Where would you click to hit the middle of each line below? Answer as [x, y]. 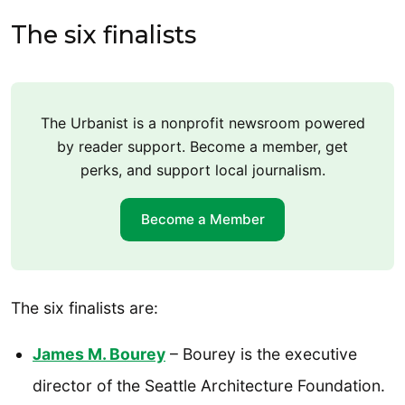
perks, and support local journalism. [202, 170]
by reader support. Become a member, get [202, 147]
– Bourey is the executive [261, 353]
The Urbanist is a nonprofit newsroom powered [202, 123]
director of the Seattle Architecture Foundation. [209, 385]
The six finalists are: [85, 307]
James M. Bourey [99, 353]
